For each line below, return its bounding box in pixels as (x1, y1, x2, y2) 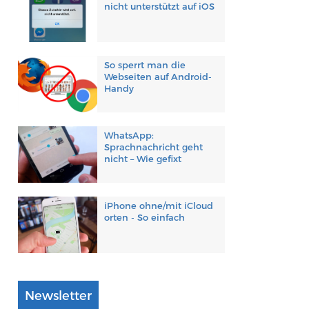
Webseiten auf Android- (103, 71, 212, 83)
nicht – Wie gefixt (103, 153, 181, 165)
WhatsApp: (103, 130, 154, 141)
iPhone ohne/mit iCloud (103, 200, 213, 212)
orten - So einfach (103, 212, 185, 223)
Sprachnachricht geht (103, 141, 203, 153)
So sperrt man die (103, 59, 186, 71)
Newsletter (24, 288, 92, 304)
